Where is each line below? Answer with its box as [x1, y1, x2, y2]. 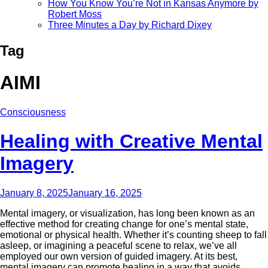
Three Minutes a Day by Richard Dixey [48, 19, 212, 30]
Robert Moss [48, 8, 102, 19]
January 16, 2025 [68, 187, 142, 198]
